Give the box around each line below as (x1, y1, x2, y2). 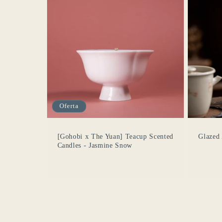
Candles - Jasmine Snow (57, 141, 133, 150)
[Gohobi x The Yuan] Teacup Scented (57, 132, 173, 141)
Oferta (59, 103, 79, 110)
